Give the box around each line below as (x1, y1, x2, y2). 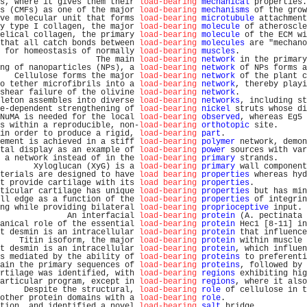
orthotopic (201, 121, 249, 130)
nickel (201, 104, 230, 114)
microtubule (201, 14, 254, 23)
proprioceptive (201, 203, 269, 212)
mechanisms (201, 5, 249, 15)
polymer (201, 137, 235, 147)
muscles (201, 47, 235, 56)
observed (201, 112, 240, 122)
